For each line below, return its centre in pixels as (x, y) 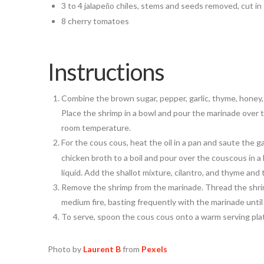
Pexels (154, 249)
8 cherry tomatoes (95, 21)
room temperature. (96, 127)
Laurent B (102, 249)
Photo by (65, 249)
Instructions (106, 72)
